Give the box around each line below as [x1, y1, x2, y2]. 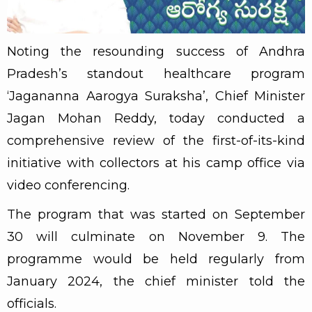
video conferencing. [7, 177, 130, 193]
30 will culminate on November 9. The [7, 228, 305, 244]
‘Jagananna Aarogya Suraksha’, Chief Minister [7, 88, 305, 104]
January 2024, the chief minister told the [7, 273, 305, 289]
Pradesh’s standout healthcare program [7, 65, 305, 81]
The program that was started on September [7, 206, 305, 222]
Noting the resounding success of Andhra [7, 43, 305, 59]
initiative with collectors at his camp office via [7, 155, 305, 171]
